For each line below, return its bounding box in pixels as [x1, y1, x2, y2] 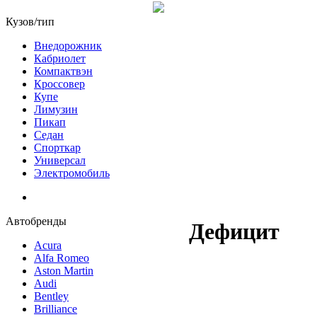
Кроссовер [34, 78, 85, 90]
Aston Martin [34, 265, 93, 277]
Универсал [34, 154, 86, 166]
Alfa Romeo [34, 252, 89, 264]
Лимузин [34, 103, 78, 115]
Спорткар [34, 142, 81, 154]
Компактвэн [34, 65, 93, 77]
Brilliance [34, 303, 77, 315]
